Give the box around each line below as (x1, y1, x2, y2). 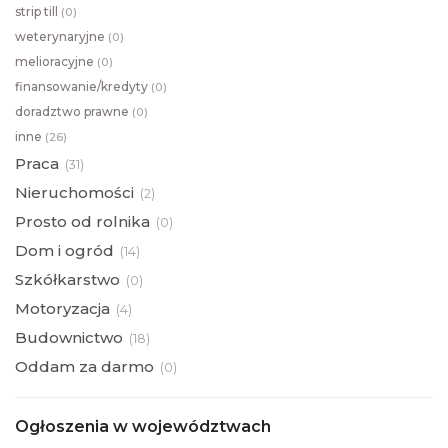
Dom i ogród (15, 241, 114, 261)
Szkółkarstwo (15, 270, 120, 290)
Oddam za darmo (15, 357, 154, 377)
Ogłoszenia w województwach (15, 417, 271, 437)
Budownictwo (15, 328, 123, 348)
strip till (15, 4, 58, 20)
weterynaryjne (15, 29, 105, 45)
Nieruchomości (15, 183, 134, 203)
